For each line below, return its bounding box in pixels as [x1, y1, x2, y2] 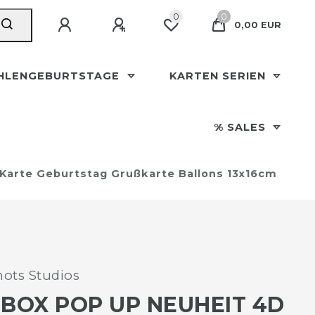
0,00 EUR [234, 20, 281, 30]
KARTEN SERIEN [169, 70, 269, 82]
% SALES [213, 121, 269, 134]
